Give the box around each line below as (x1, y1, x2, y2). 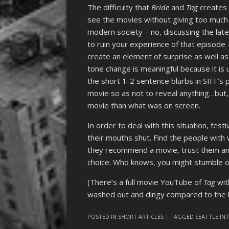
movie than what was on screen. (87, 100, 201, 111)
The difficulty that (87, 2, 152, 13)
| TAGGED (165, 212, 196, 220)
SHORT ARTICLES (118, 212, 164, 220)
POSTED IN (87, 212, 119, 220)
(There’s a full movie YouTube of (87, 177, 204, 188)
